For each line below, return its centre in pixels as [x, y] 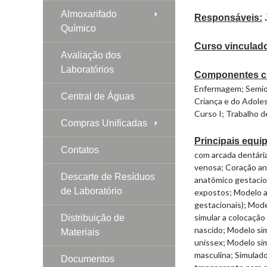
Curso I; [209, 113]
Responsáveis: [228, 17]
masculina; [214, 254]
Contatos [80, 150]
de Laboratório [91, 191]
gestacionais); [221, 204]
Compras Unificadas [104, 123]
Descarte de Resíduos [108, 176]
